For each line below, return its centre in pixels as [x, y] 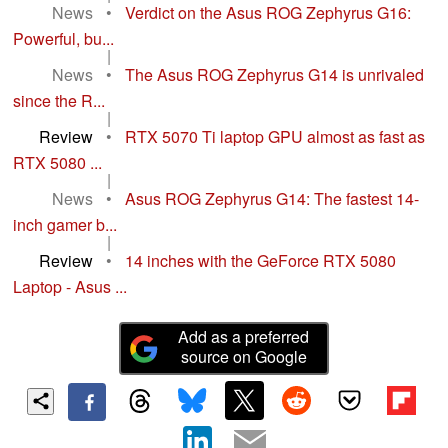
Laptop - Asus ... [70, 287]
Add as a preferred [244, 337]
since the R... [59, 101]
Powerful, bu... [63, 39]
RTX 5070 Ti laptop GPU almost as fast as [275, 137]
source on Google [243, 357]
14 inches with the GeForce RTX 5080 [260, 261]
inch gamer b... [65, 225]
